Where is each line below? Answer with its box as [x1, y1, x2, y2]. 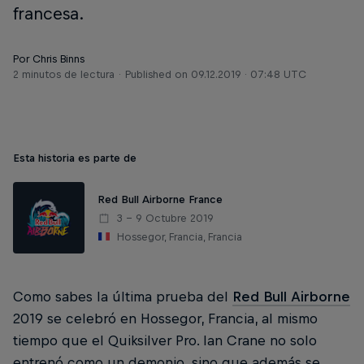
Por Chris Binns [13, 53, 84, 65]
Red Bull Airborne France [97, 193, 223, 206]
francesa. [13, 4, 84, 23]
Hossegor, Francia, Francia [117, 230, 243, 243]
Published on [125, 68, 191, 80]
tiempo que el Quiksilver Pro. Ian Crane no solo [13, 332, 317, 349]
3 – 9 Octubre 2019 [117, 211, 214, 224]
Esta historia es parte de [13, 152, 136, 164]
